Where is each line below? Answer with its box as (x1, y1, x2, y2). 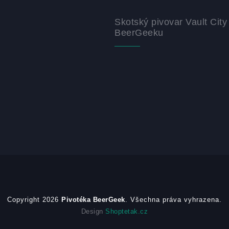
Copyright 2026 (7, 195, 62, 203)
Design (81, 207, 106, 215)
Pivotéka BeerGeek (61, 195, 125, 203)
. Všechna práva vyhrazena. (125, 195, 222, 203)
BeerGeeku (114, 27, 164, 38)
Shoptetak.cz (105, 207, 148, 215)
